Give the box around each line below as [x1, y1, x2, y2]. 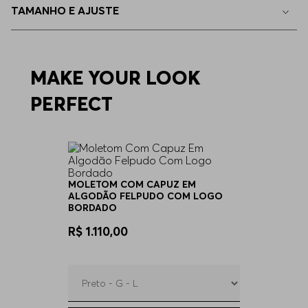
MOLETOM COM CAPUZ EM [68, 178, 196, 190]
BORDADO [68, 201, 117, 214]
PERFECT [30, 92, 113, 115]
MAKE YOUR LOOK [30, 66, 200, 89]
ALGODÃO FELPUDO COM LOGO [68, 190, 223, 202]
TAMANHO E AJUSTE [11, 3, 119, 17]
